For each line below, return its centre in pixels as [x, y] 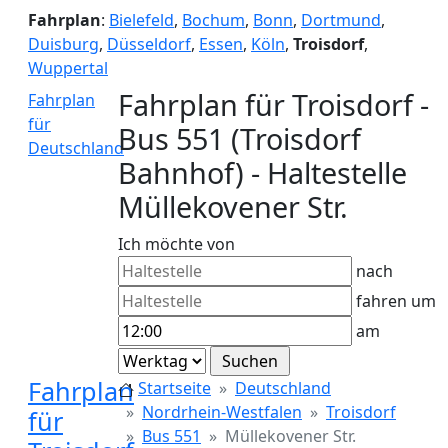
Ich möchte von [176, 244]
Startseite [174, 388]
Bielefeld [141, 20]
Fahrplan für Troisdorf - [273, 104]
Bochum [213, 20]
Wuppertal [68, 68]
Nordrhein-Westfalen [222, 412]
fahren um [394, 301]
